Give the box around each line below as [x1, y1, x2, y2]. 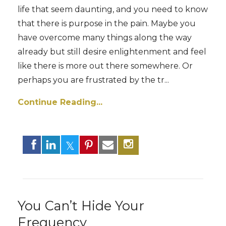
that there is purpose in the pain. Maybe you [18, 19, 196, 28]
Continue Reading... [18, 97, 102, 107]
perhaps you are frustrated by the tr [18, 75, 164, 85]
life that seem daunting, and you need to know [18, 5, 208, 14]
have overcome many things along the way [18, 33, 192, 42]
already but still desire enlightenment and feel [18, 47, 206, 56]
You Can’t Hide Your [18, 197, 144, 213]
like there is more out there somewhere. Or [18, 61, 193, 71]
